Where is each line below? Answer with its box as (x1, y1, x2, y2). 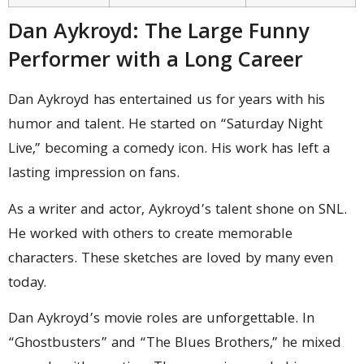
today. (8, 271, 46, 296)
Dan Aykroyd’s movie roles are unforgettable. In (8, 308, 314, 331)
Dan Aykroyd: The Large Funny (8, 16, 309, 52)
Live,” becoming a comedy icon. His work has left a (8, 138, 330, 162)
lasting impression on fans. (8, 162, 180, 187)
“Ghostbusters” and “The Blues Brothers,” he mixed (8, 332, 341, 356)
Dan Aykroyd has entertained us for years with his (8, 89, 325, 114)
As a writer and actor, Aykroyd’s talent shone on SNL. (8, 198, 347, 223)
